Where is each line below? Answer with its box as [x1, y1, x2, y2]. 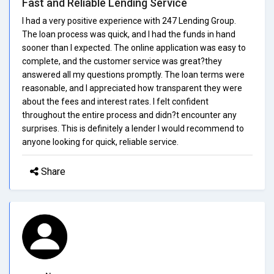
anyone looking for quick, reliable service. [22, 136, 179, 147]
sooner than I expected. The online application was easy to [22, 42, 246, 53]
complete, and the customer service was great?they [22, 56, 222, 66]
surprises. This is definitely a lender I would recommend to [22, 123, 244, 133]
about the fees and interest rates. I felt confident [22, 96, 209, 106]
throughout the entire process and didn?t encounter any [22, 109, 237, 120]
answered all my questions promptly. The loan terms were [22, 69, 245, 80]
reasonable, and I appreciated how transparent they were [22, 83, 242, 93]
